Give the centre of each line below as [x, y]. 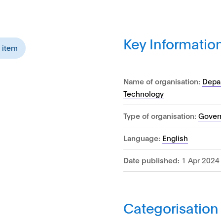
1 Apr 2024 [200, 160]
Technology [144, 93]
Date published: [152, 160]
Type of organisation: [161, 115]
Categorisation [171, 207]
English [175, 137]
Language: [142, 137]
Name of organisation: [162, 81]
